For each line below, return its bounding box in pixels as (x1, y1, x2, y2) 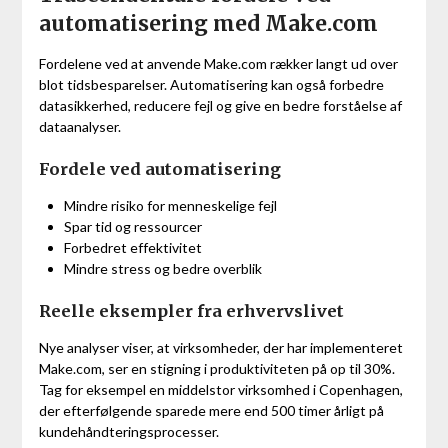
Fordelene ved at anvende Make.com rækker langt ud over (38, 55, 398, 73)
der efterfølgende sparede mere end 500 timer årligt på (38, 402, 384, 420)
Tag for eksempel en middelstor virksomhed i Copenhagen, (38, 381, 403, 399)
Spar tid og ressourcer (63, 218, 202, 236)
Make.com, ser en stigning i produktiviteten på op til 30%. (38, 360, 395, 378)
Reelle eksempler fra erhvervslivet (38, 301, 344, 322)
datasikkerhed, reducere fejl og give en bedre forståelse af (38, 97, 402, 115)
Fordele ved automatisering (38, 159, 281, 180)
